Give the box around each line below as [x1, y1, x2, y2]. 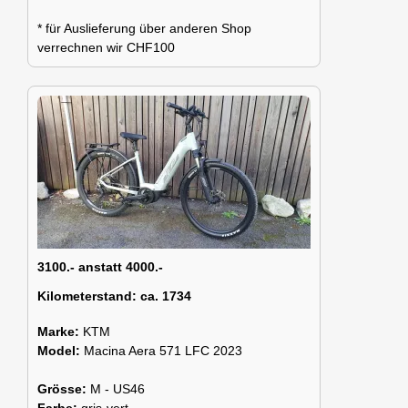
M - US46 [90, 381, 145, 396]
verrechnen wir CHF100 [37, 39, 175, 55]
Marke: [37, 323, 83, 339]
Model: [37, 342, 84, 358]
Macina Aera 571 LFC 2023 [84, 342, 242, 358]
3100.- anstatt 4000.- [37, 259, 163, 274]
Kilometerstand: [37, 288, 137, 303]
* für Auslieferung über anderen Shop [37, 20, 251, 36]
